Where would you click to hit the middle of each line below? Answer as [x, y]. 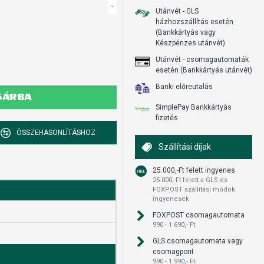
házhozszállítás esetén [194, 22]
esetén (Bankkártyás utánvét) [204, 70]
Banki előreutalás [184, 87]
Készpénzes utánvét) [190, 43]
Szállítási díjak [185, 147]
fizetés [167, 118]
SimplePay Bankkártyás [194, 107]
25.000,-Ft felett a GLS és [190, 180]
